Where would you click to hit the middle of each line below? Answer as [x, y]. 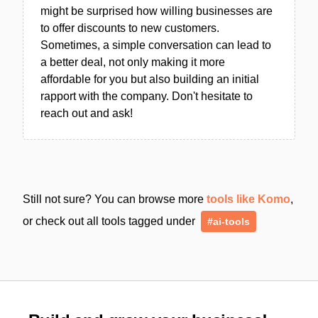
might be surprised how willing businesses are [157, 11]
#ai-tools [229, 221]
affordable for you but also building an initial [150, 79]
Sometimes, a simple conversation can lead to [156, 45]
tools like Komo [248, 199]
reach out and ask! [87, 113]
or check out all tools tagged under [110, 221]
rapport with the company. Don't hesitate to [147, 96]
